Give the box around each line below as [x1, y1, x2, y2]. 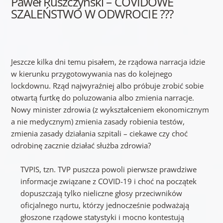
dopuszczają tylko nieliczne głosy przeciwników [20, 188, 183, 199]
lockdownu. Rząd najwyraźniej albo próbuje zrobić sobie [10, 81, 204, 91]
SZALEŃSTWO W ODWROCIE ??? [10, 5, 173, 22]
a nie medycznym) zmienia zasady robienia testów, [10, 116, 185, 127]
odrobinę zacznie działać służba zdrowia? [10, 140, 151, 151]
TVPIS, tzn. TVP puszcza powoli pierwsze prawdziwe [20, 164, 197, 175]
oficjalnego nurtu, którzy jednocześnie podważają [20, 200, 190, 211]
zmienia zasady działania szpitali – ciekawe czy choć [10, 128, 188, 139]
